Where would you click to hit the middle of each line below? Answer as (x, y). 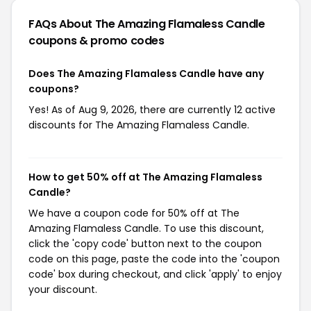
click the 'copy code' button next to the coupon (145, 243)
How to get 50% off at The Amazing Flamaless (145, 177)
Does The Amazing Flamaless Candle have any (146, 73)
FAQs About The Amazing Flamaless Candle (147, 24)
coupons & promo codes (96, 40)
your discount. (63, 289)
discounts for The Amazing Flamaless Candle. (139, 125)
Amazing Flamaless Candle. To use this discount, (146, 228)
